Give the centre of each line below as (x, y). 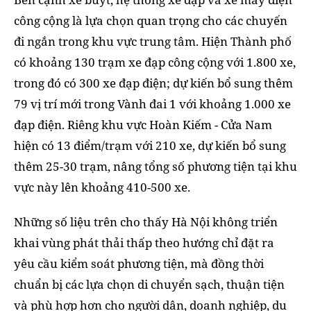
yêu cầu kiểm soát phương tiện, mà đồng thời (139, 264)
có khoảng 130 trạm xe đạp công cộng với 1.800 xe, (155, 62)
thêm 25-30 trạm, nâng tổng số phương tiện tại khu (155, 167)
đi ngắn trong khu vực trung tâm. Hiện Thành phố (153, 42)
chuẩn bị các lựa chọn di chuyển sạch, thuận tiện (149, 285)
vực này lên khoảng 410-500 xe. (102, 187)
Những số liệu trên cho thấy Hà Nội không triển (146, 222)
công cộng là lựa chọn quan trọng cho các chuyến (151, 21)
